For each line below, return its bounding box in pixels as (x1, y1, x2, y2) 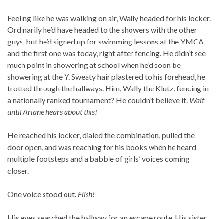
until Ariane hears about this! (7, 107, 97, 117)
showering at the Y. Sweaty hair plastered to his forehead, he (7, 72, 205, 82)
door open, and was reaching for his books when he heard (7, 142, 196, 152)
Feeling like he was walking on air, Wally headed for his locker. (7, 13, 211, 23)
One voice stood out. (7, 189, 78, 199)
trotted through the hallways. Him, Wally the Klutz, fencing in (7, 84, 209, 93)
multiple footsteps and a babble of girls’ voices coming (7, 154, 190, 164)
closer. (7, 166, 29, 175)
